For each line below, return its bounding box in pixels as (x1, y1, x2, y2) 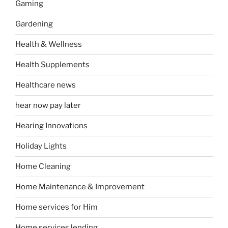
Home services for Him (15, 203, 98, 212)
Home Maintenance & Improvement (15, 182, 145, 192)
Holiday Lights (15, 141, 67, 151)
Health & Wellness (15, 40, 82, 49)
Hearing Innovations (15, 121, 88, 131)
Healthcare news (15, 80, 76, 90)
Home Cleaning (15, 162, 71, 172)
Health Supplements (15, 60, 90, 70)
